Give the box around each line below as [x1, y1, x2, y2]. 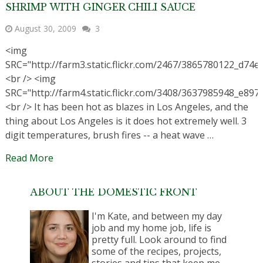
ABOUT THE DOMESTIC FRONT [30, 186, 198, 198]
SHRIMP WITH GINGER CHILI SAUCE [5, 1, 195, 14]
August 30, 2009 [14, 23, 76, 35]
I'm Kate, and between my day [92, 210, 222, 223]
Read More [5, 151, 53, 165]
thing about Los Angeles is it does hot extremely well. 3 [5, 114, 247, 128]
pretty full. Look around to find [92, 233, 227, 247]
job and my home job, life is [92, 221, 212, 235]
